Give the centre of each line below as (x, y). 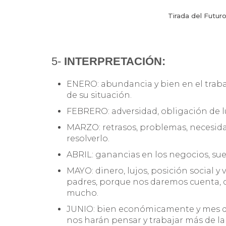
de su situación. (99, 95)
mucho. (82, 193)
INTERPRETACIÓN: (115, 61)
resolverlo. (88, 138)
